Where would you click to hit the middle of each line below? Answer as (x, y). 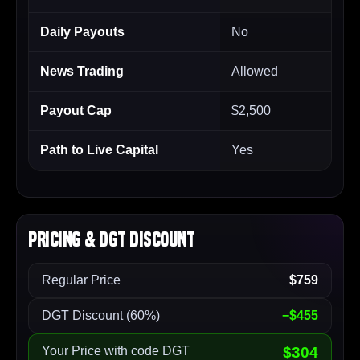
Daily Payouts (82, 32)
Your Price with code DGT (116, 351)
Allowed (255, 72)
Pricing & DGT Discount (112, 240)
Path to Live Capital (99, 150)
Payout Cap (76, 111)
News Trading (82, 72)
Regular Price (81, 280)
